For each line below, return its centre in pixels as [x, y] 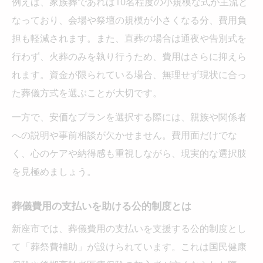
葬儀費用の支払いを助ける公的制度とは [102, 205]
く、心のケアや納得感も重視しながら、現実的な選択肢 [129, 153]
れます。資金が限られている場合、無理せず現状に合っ [129, 74]
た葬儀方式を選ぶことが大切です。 [87, 92]
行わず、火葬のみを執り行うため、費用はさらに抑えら [129, 56]
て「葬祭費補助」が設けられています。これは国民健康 [129, 246]
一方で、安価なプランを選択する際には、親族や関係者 [129, 117]
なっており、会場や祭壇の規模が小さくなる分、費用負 [129, 20]
